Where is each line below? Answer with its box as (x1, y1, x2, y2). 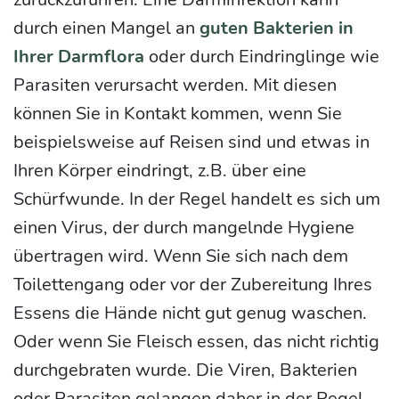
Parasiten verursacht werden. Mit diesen (13, 72, 337, 97)
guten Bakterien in (199, 15, 354, 40)
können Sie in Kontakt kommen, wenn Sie (13, 101, 342, 126)
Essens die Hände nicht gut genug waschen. (13, 300, 367, 325)
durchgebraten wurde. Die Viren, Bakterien (13, 357, 357, 382)
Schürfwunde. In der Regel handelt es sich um (13, 186, 380, 211)
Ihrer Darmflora (13, 44, 144, 69)
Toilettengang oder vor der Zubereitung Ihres (13, 272, 372, 297)
